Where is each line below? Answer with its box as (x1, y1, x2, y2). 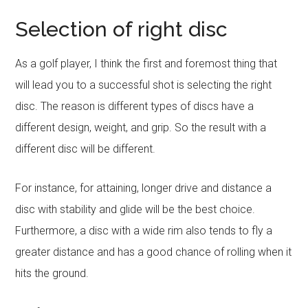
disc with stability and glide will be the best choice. (15, 203, 256, 216)
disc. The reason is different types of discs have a (15, 100, 254, 113)
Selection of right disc (15, 17, 228, 41)
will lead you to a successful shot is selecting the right (15, 78, 272, 91)
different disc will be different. (15, 142, 156, 155)
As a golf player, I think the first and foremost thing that (15, 57, 278, 70)
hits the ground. (15, 267, 89, 280)
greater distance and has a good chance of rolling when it (15, 245, 292, 258)
